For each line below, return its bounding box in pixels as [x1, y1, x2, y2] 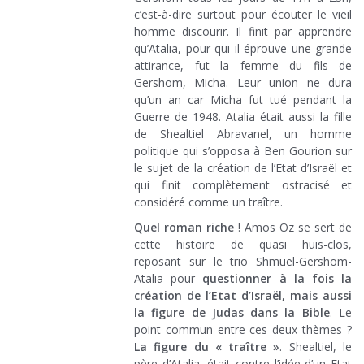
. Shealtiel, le [279, 338, 353, 354]
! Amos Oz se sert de [234, 219, 352, 235]
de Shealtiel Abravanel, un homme [134, 125, 352, 141]
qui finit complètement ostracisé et [134, 176, 352, 193]
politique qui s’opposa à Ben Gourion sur [134, 142, 352, 158]
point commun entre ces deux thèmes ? [134, 321, 352, 337]
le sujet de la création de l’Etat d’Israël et [134, 159, 352, 175]
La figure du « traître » [134, 338, 280, 354]
